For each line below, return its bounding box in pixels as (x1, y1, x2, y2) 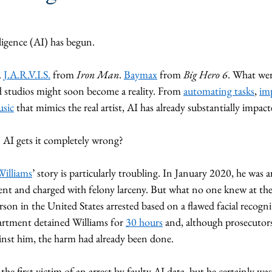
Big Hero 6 (183, 67, 228, 81)
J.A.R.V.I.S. (4, 67, 50, 81)
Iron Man (76, 67, 119, 81)
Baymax (124, 67, 157, 81)
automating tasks (183, 84, 254, 98)
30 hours (126, 215, 163, 229)
